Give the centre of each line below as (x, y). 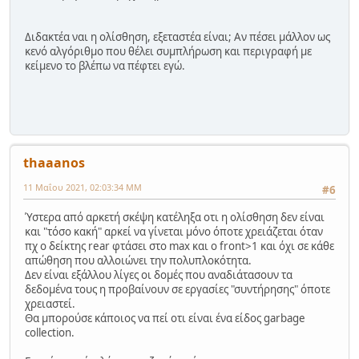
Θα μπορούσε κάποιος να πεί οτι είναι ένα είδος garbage (165, 319)
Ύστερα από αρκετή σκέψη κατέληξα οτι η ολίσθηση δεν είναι (175, 218)
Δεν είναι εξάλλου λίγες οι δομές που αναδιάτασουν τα (159, 275)
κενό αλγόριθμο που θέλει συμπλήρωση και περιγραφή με (168, 51)
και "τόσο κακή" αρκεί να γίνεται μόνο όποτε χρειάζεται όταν (174, 232)
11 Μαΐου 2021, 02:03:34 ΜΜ (83, 187)
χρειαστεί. (50, 304)
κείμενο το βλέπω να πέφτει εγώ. (105, 65)
